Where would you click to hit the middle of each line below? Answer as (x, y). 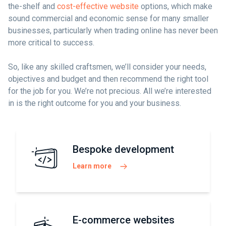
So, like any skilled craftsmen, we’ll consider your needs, (107, 67)
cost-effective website (98, 6)
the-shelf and (33, 6)
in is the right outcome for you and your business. (95, 103)
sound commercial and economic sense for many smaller (108, 18)
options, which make (176, 6)
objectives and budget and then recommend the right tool (108, 79)
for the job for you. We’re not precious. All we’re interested (110, 91)
